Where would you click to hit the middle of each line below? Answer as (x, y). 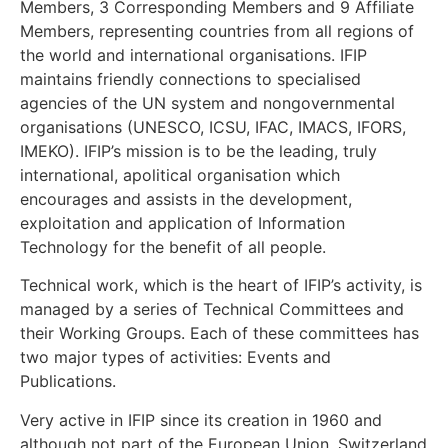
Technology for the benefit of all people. (173, 246)
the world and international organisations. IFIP (193, 54)
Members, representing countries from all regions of (217, 30)
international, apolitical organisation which (180, 174)
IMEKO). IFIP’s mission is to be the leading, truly (198, 150)
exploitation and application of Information (182, 222)
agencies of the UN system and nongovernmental (207, 102)
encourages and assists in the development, (186, 198)
